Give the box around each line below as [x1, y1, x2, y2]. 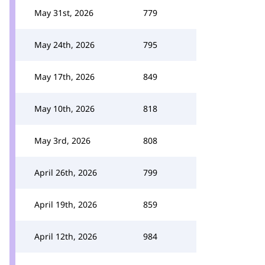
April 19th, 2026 [34, 199, 97, 210]
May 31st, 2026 [34, 7, 93, 18]
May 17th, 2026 [34, 71, 95, 82]
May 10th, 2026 [34, 103, 95, 114]
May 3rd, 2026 [34, 135, 91, 146]
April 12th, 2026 [34, 231, 97, 242]
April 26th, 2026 [34, 167, 97, 178]
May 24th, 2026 [34, 39, 95, 50]
